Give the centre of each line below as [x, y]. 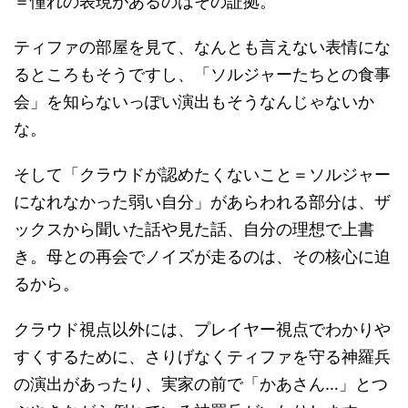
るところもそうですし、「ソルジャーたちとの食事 [202, 74]
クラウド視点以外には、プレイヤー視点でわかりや [202, 329]
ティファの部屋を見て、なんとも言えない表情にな [202, 46]
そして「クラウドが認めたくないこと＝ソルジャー [202, 174]
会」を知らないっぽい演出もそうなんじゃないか [194, 101]
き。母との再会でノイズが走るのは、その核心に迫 [202, 256]
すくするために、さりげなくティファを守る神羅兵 [202, 356]
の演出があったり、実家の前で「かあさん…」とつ [201, 383]
